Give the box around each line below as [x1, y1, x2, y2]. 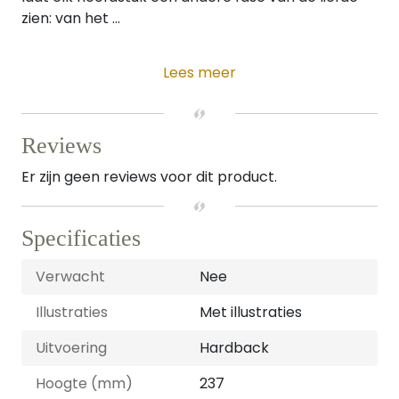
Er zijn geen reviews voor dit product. [21, 167, 277, 187]
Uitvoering [36, 338, 107, 358]
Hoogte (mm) [36, 373, 133, 394]
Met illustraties [199, 302, 302, 322]
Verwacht [36, 266, 105, 287]
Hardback [199, 338, 269, 358]
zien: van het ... [21, 8, 120, 28]
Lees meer [163, 62, 236, 83]
